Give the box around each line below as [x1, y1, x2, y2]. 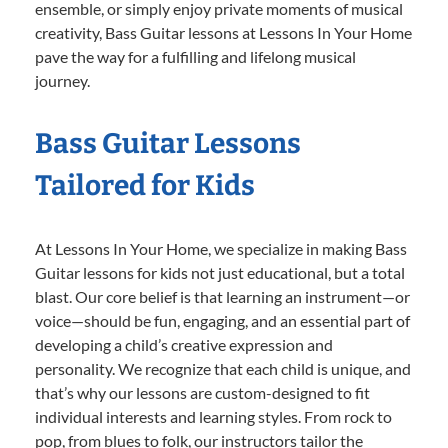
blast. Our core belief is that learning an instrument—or [35, 286, 410, 306]
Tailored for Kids [35, 168, 255, 202]
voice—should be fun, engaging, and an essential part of [35, 310, 410, 330]
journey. [35, 70, 90, 90]
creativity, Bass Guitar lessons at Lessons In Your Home [35, 22, 412, 42]
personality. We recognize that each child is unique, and [35, 358, 411, 378]
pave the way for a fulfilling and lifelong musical [35, 46, 356, 66]
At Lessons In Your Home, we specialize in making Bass [35, 238, 407, 258]
